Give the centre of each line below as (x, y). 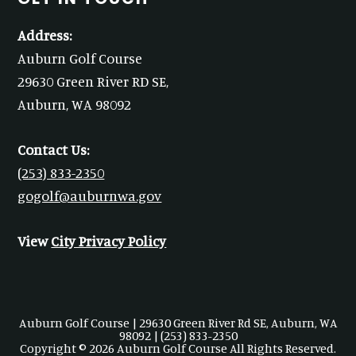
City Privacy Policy (109, 240)
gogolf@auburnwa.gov (90, 195)
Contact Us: (54, 149)
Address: (45, 35)
